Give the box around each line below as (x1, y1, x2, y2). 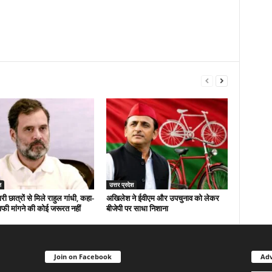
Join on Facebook (53, 251, 112, 261)
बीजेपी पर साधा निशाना (106, 203, 168, 214)
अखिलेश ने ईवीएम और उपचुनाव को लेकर (106, 192, 219, 203)
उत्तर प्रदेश (109, 180, 134, 189)
